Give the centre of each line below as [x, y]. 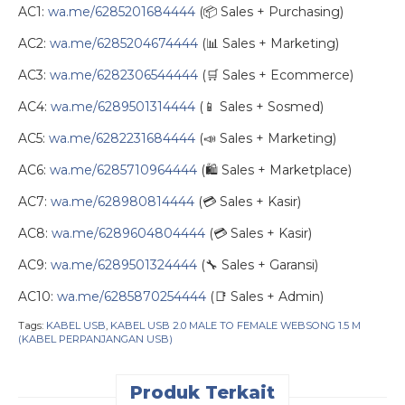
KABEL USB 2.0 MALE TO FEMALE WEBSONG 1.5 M [235, 325]
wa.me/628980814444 [122, 201]
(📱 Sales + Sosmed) [259, 106]
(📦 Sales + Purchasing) [269, 11]
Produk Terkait [202, 392]
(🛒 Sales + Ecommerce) [276, 75]
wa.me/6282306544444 [124, 75]
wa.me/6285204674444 [124, 43]
